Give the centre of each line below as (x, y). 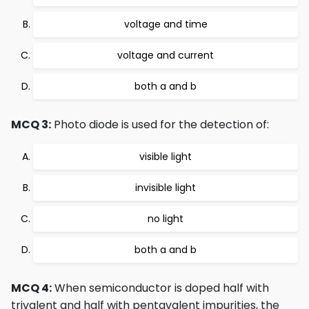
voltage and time (166, 24)
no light (166, 219)
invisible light (166, 188)
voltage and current (166, 55)
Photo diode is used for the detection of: (160, 124)
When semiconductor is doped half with (160, 288)
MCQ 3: (31, 124)
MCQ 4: (31, 288)
